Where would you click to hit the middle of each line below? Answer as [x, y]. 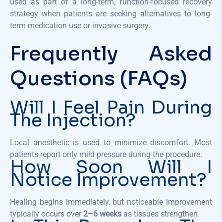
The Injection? [73, 120]
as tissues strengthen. [161, 214]
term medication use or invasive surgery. [80, 25]
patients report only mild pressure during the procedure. [106, 154]
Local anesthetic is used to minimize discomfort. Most [111, 142]
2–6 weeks [102, 214]
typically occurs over [47, 214]
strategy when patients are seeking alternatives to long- [111, 13]
